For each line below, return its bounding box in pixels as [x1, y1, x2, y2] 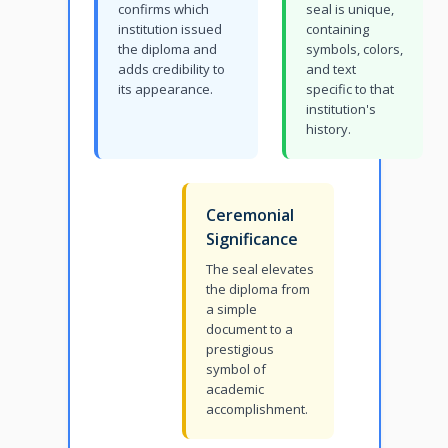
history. [305, 120, 351, 139]
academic [205, 380, 264, 399]
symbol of [205, 360, 266, 379]
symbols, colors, [305, 40, 403, 59]
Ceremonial [205, 204, 294, 227]
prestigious [205, 340, 274, 359]
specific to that [305, 80, 394, 99]
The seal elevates [205, 260, 314, 279]
